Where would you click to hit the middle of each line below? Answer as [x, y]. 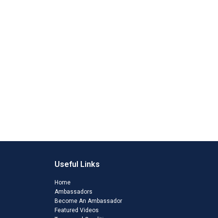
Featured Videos [77, 210]
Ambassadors [73, 191]
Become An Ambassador [88, 201]
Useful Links [77, 164]
